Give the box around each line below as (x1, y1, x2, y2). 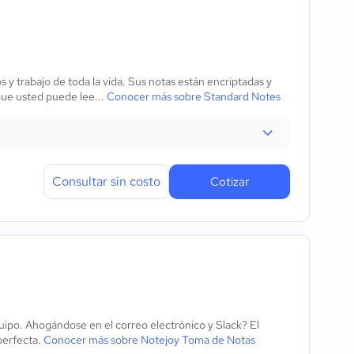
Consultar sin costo (52, 173, 160, 190)
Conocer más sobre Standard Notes (107, 89, 281, 104)
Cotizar (210, 174, 249, 190)
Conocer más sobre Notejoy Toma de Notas (43, 333, 255, 347)
